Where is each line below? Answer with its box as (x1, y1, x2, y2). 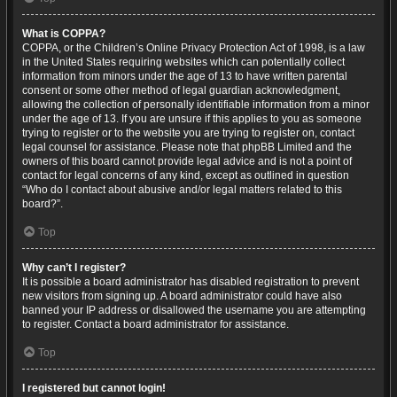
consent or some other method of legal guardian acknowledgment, (22, 84, 340, 97)
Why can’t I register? (22, 261, 126, 274)
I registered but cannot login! (22, 382, 166, 394)
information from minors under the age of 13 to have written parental (22, 70, 347, 82)
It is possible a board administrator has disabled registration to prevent (22, 276, 359, 288)
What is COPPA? (22, 27, 105, 40)
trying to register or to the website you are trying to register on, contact (22, 127, 354, 139)
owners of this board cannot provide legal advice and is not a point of (22, 155, 352, 167)
